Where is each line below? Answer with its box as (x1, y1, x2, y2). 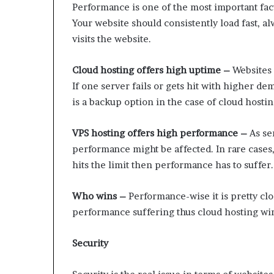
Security (72, 237, 108, 249)
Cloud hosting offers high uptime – (72, 64, 230, 76)
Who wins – (72, 190, 126, 202)
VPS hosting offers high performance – (72, 127, 247, 139)
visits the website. (72, 32, 151, 45)
